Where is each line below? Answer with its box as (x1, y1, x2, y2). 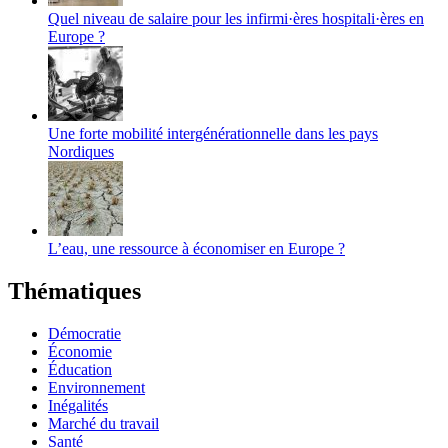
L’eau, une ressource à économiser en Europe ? (48, 239, 345, 257)
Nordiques (48, 142, 114, 160)
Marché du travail (48, 414, 159, 432)
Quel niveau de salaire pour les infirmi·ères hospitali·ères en (48, 9, 424, 27)
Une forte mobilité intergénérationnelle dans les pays (48, 124, 378, 142)
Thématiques (8, 277, 141, 304)
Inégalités (48, 396, 108, 414)
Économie (48, 342, 112, 360)
